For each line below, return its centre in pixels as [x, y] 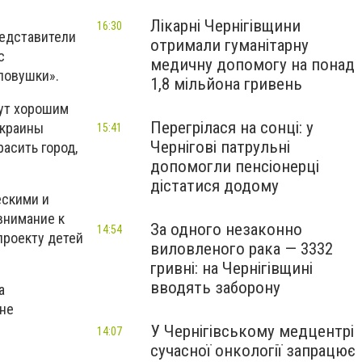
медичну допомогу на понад [253, 65]
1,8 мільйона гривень [226, 84]
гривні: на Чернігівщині [232, 268]
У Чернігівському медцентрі [252, 331]
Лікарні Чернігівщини [225, 26]
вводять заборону [215, 288]
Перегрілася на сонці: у [232, 128]
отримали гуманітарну [229, 45]
